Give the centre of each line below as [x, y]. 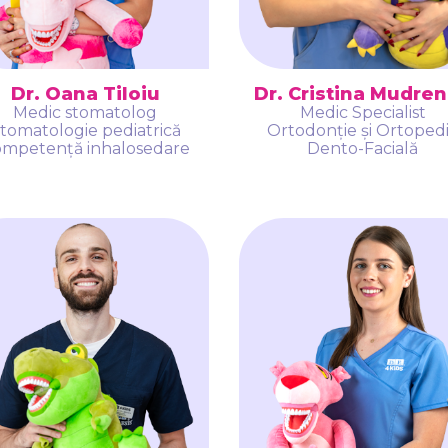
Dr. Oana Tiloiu [85, 93]
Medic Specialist [362, 112]
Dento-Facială [363, 148]
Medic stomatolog [85, 112]
